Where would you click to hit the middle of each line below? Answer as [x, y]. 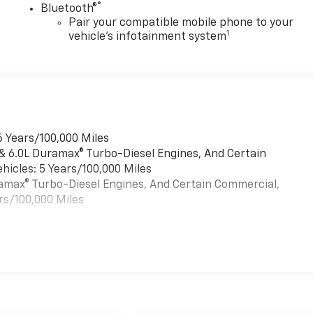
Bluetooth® [69, 9]
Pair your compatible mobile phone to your [181, 23]
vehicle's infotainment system [148, 37]
